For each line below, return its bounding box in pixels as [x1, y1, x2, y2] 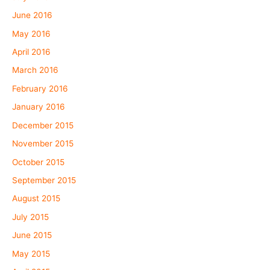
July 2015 [12, 212, 49, 222]
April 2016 [12, 47, 51, 57]
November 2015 [12, 139, 74, 149]
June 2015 [12, 230, 52, 240]
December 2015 [12, 120, 74, 130]
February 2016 [12, 83, 68, 93]
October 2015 [12, 157, 64, 167]
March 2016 [12, 65, 58, 75]
